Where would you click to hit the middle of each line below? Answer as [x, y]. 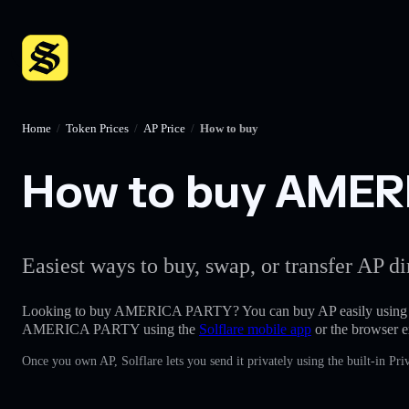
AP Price [164, 128]
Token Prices [97, 128]
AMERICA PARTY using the [110, 329]
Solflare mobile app [255, 329]
